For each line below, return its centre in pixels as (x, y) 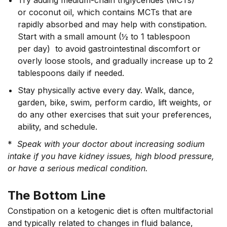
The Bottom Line (56, 195)
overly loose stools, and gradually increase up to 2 (115, 61)
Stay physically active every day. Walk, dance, (106, 90)
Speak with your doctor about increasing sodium (108, 144)
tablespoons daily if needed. (71, 73)
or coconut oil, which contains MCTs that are (105, 12)
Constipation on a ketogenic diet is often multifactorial (110, 211)
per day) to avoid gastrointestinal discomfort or (109, 48)
